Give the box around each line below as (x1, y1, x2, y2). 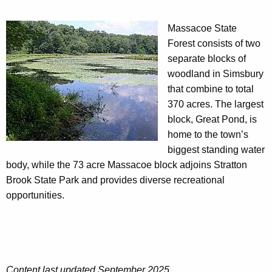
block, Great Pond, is (168, 114, 257, 125)
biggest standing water (168, 144, 265, 155)
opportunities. (6, 190, 64, 201)
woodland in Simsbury (168, 69, 263, 80)
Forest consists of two (168, 38, 260, 49)
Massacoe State (168, 23, 237, 34)
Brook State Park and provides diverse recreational (6, 175, 225, 186)
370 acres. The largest (168, 99, 263, 110)
